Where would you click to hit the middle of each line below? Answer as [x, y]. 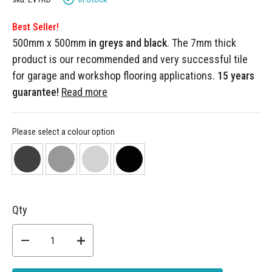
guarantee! [36, 92]
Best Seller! [36, 27]
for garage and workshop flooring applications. [115, 76]
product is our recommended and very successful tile [130, 59]
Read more [84, 92]
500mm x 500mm [50, 43]
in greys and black [128, 43]
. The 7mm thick [202, 43]
